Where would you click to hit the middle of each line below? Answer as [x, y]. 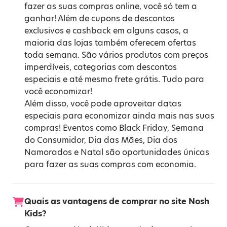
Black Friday [143, 128]
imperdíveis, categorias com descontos [101, 67]
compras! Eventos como [72, 128]
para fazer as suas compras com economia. [110, 164]
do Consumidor [54, 140]
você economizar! [58, 91]
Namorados [48, 152]
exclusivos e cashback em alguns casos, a [106, 31]
